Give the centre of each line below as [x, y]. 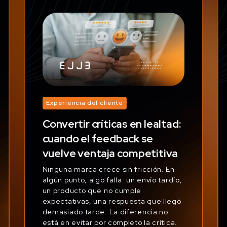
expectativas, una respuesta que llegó [112, 201]
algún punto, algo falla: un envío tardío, [112, 180]
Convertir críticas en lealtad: [112, 124]
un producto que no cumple [92, 190]
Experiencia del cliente [84, 103]
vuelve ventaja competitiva [110, 153]
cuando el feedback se [98, 138]
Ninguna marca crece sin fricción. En [108, 169]
